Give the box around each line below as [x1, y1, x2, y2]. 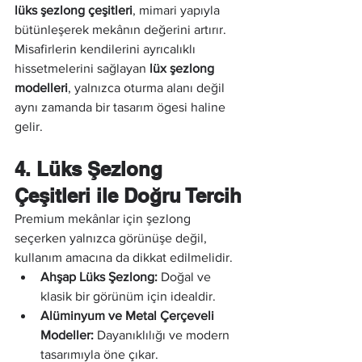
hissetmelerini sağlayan [15, 61, 149, 75]
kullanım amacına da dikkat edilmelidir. [15, 250, 233, 264]
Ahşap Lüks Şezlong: [40, 270, 158, 284]
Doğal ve [158, 270, 214, 284]
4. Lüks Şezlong [15, 158, 168, 180]
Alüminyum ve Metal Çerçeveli [40, 309, 217, 322]
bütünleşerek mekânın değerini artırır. [15, 23, 229, 36]
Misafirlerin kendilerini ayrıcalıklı [15, 42, 199, 56]
